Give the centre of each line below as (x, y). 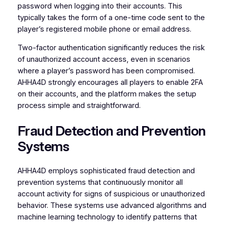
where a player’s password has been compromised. (106, 71)
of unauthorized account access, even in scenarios (104, 60)
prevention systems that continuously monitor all (100, 183)
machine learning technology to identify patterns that (107, 217)
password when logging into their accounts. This (100, 6)
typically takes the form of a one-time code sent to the (111, 17)
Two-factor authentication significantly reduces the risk (111, 48)
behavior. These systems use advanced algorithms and (112, 206)
